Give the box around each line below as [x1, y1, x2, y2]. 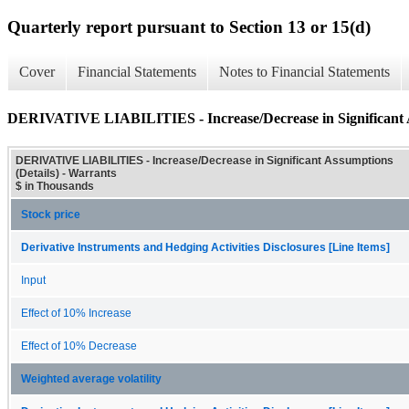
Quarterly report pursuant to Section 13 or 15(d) [7, 16, 371, 37]
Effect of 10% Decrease [21, 340, 137, 351]
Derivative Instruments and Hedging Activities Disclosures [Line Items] [21, 241, 390, 253]
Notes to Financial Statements [219, 64, 390, 80]
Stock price [21, 208, 80, 220]
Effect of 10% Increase [21, 307, 131, 319]
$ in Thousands [16, 179, 94, 193]
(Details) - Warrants [16, 166, 117, 180]
